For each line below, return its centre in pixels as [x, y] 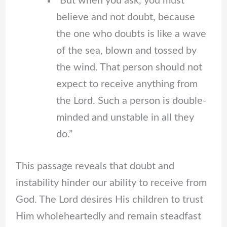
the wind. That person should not [129, 68]
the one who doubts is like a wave [131, 34]
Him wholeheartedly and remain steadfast [108, 217]
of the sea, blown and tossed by [126, 51]
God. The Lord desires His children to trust [109, 200]
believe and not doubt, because [125, 17]
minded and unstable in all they [125, 118]
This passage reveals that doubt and [95, 166]
